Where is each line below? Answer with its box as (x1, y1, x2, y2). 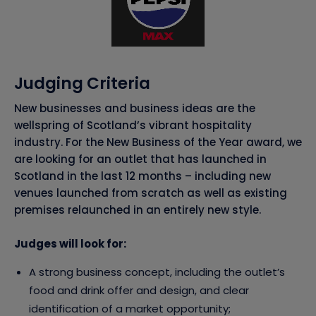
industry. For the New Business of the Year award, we (14, 135, 302, 150)
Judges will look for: (14, 236, 126, 252)
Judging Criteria (14, 72, 150, 95)
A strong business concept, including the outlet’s (29, 265, 285, 280)
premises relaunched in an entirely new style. (14, 202, 261, 218)
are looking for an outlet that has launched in (14, 152, 267, 167)
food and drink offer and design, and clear (29, 283, 249, 298)
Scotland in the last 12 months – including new (14, 169, 271, 184)
